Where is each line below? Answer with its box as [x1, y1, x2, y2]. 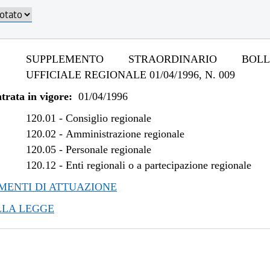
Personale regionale [66, 143, 152, 155]
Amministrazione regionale [66, 128, 185, 140]
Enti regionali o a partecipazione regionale [66, 159, 252, 171]
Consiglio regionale [66, 112, 152, 124]
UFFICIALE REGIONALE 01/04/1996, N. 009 [26, 69, 236, 81]
